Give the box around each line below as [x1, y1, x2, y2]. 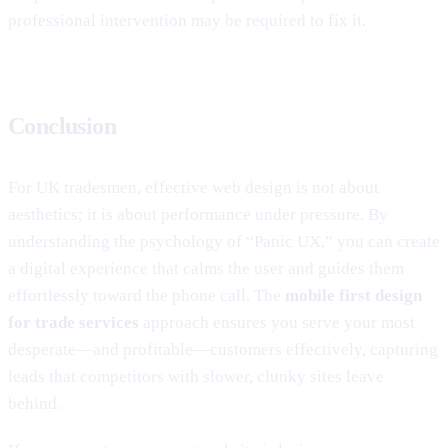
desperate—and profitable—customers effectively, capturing [8, 339, 438, 359]
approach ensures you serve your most [139, 312, 415, 332]
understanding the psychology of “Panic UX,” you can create [8, 231, 440, 251]
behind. [8, 393, 61, 413]
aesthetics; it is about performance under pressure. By [8, 204, 388, 224]
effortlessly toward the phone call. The [8, 285, 285, 305]
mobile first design [285, 285, 422, 305]
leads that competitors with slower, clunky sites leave [8, 366, 384, 386]
